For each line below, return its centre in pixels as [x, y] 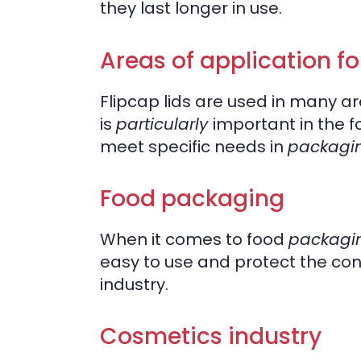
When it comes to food [194, 240]
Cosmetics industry [211, 337]
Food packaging [192, 199]
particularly [164, 124]
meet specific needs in [194, 146]
